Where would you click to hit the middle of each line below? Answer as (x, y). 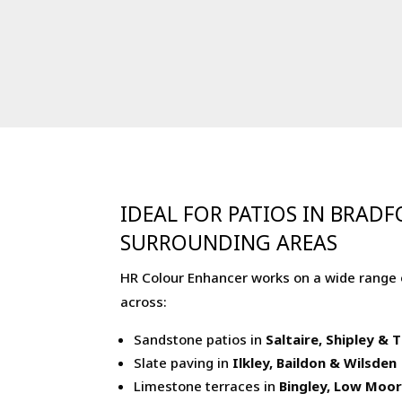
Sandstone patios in (200, 340)
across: (144, 302)
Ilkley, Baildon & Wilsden (315, 363)
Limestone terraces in (207, 386)
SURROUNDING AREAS (229, 243)
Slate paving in (184, 363)
